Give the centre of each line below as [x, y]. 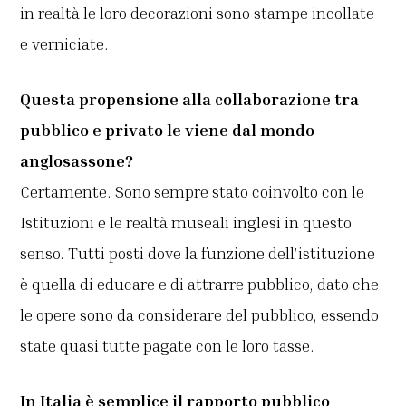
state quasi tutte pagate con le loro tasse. [168, 346]
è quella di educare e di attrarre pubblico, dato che [200, 284]
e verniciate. [65, 44]
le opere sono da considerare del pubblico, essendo [200, 315]
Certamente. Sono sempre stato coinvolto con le [193, 192]
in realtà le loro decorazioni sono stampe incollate [198, 13]
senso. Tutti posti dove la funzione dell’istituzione [198, 253]
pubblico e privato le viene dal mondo [168, 130]
